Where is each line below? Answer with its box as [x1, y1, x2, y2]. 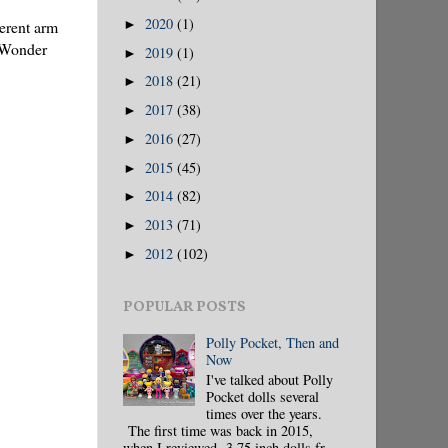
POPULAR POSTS [123, 296, 246, 317]
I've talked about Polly [205, 369, 333, 389]
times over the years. [205, 403, 322, 423]
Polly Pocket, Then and [205, 332, 339, 352]
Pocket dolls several [205, 386, 319, 406]
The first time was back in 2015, [123, 420, 313, 440]
